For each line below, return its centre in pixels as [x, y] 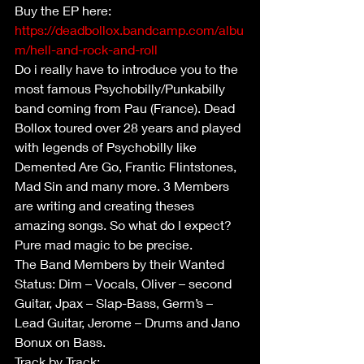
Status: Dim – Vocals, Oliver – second [125, 283]
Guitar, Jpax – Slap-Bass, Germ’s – [115, 303]
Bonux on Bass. [60, 342]
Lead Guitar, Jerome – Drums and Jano [129, 322]
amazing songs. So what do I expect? [125, 225]
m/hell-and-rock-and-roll [86, 49]
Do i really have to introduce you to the [128, 69]
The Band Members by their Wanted [121, 264]
